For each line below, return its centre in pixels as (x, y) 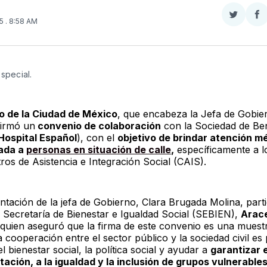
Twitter (248, 43)
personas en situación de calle (98, 149)
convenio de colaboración (98, 125)
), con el (97, 137)
